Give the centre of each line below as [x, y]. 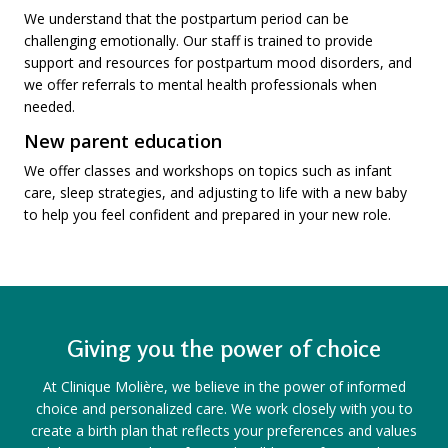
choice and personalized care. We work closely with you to [224, 408]
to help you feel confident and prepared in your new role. [207, 214]
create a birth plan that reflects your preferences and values [224, 430]
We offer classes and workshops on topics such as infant [208, 170]
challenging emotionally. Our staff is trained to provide [198, 40]
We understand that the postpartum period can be [186, 18]
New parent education [123, 141]
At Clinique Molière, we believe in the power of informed [224, 386]
